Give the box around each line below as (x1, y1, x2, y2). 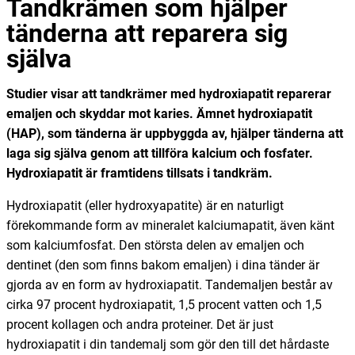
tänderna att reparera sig (6, 17, 288, 48)
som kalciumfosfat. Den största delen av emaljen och (6, 237, 304, 253)
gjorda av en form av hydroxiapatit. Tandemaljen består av (6, 277, 333, 292)
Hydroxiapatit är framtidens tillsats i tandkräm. (6, 165, 273, 181)
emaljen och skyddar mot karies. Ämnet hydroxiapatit (6, 105, 312, 121)
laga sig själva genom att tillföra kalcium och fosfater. (6, 145, 313, 161)
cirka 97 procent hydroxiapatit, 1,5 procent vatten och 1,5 (6, 296, 322, 312)
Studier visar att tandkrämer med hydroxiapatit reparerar (6, 86, 331, 101)
